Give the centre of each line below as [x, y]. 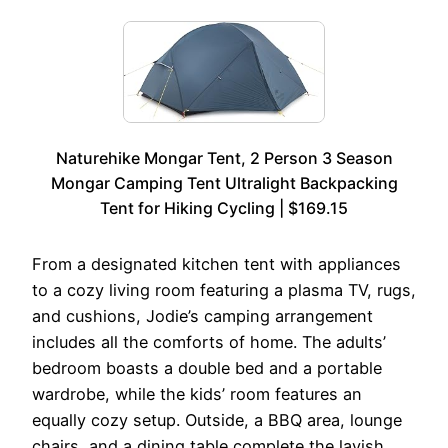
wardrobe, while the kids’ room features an [197, 393]
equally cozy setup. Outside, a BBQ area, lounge [217, 419]
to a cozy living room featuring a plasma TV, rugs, [224, 289]
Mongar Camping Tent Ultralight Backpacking [224, 182]
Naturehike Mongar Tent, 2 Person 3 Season [224, 157]
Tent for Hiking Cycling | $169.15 [224, 207]
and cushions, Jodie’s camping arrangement [202, 315]
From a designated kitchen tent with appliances [216, 263]
